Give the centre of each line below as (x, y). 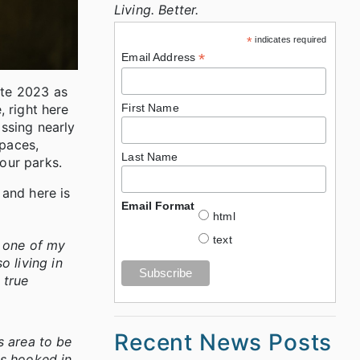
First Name (150, 108)
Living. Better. (157, 10)
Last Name (150, 157)
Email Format (158, 206)
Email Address (160, 57)
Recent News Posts (223, 343)
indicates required (290, 40)
